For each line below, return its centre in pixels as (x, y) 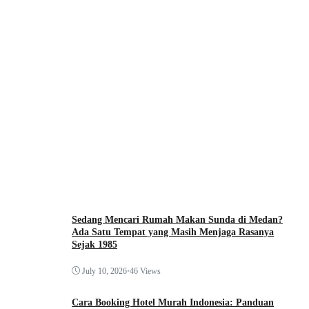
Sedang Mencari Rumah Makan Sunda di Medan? (177, 220)
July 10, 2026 (104, 271)
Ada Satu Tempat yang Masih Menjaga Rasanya (173, 232)
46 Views (145, 271)
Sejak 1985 (94, 245)
